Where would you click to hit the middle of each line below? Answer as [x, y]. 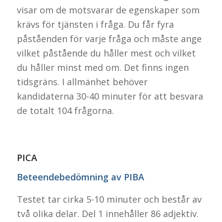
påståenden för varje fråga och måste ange [109, 38]
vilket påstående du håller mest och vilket [106, 53]
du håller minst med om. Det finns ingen [103, 67]
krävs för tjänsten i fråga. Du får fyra [95, 24]
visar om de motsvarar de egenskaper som [108, 10]
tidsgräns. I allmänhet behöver [82, 82]
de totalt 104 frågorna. [65, 110]
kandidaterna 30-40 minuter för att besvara [110, 96]
